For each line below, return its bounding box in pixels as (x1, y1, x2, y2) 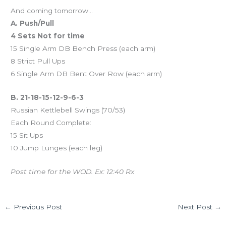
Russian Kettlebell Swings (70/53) (11, 106, 126, 115)
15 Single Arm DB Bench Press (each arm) (11, 44, 156, 53)
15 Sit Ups (11, 131, 43, 140)
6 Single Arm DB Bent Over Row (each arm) (11, 70, 162, 78)
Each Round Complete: (11, 119, 92, 127)
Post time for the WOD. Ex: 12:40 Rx (11, 167, 135, 176)
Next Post (177, 202, 214, 211)
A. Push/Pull (11, 19, 54, 28)
